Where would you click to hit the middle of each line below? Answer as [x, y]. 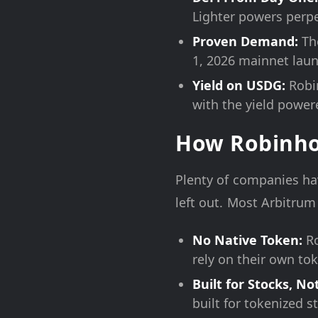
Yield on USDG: [239, 85]
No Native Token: [247, 240]
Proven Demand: [245, 41]
